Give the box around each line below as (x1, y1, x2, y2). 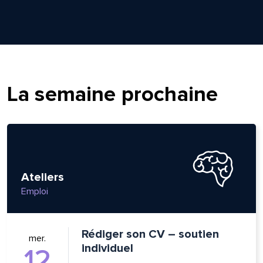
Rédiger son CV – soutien (81, 227, 219, 241)
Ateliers (21, 170, 64, 184)
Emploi (21, 185, 48, 197)
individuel (81, 241, 133, 255)
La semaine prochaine (6, 81, 218, 107)
